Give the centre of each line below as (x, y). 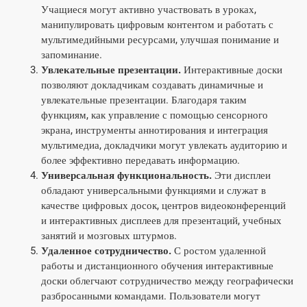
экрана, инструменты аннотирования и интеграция (155, 130)
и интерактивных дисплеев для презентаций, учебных (161, 221)
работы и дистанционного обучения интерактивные (157, 266)
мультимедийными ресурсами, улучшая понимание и (160, 40)
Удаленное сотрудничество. (106, 251)
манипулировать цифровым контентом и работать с (157, 25)
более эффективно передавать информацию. (140, 160)
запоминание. (72, 55)
